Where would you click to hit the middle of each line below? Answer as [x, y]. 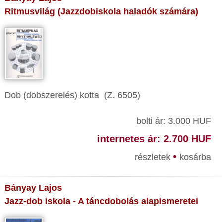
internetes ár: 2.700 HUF [154, 139]
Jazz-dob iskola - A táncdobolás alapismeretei [101, 201]
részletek [154, 157]
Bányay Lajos [33, 188]
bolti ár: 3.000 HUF [173, 121]
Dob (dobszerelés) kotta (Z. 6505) [72, 95]
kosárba [195, 157]
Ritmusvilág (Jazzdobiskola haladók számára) [101, 11]
